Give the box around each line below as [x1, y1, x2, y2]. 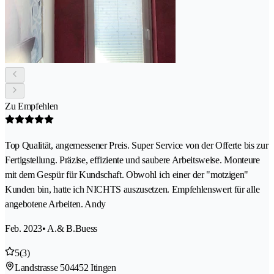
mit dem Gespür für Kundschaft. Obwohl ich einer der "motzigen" [5, 169, 249, 180]
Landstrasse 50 [15, 262, 70, 273]
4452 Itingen [69, 262, 116, 273]
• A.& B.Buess [42, 223, 97, 234]
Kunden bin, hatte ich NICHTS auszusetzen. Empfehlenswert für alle [5, 183, 260, 194]
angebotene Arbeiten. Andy [5, 198, 106, 209]
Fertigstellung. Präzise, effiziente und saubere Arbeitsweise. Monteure [5, 154, 260, 165]
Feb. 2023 [5, 223, 43, 234]
